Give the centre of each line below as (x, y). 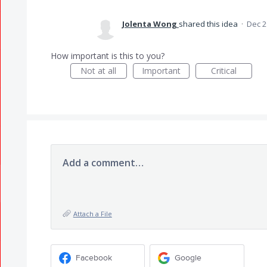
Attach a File (92, 214)
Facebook (94, 257)
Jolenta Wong (149, 24)
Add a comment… (103, 163)
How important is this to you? (107, 56)
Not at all (99, 71)
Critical (223, 71)
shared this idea (209, 24)
